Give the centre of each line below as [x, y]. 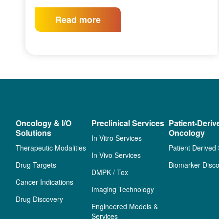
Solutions [33, 133]
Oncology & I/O [44, 123]
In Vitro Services [117, 138]
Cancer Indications [44, 182]
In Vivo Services [116, 155]
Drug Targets [36, 165]
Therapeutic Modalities [51, 148]
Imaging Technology [123, 189]
